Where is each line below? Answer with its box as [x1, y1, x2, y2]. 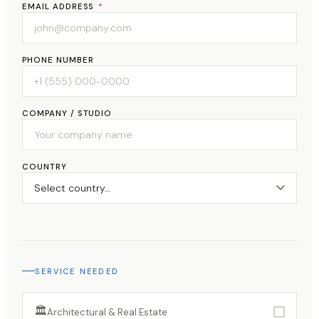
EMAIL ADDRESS [22, 1, 98, 13]
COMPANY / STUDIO [22, 108, 113, 120]
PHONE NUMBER [22, 55, 94, 66]
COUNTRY [22, 162, 67, 173]
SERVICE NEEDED [35, 266, 119, 276]
